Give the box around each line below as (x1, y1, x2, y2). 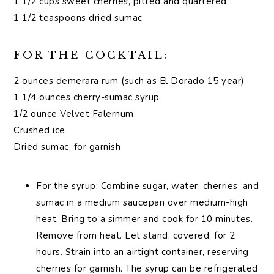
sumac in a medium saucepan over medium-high (36, 196, 248, 209)
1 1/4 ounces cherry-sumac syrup (13, 91, 160, 103)
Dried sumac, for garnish (13, 140, 121, 153)
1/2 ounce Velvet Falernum (13, 107, 134, 120)
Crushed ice (13, 124, 65, 136)
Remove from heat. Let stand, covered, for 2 (36, 229, 235, 242)
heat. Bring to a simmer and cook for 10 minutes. (36, 212, 253, 225)
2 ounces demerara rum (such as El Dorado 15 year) (13, 74, 245, 87)
